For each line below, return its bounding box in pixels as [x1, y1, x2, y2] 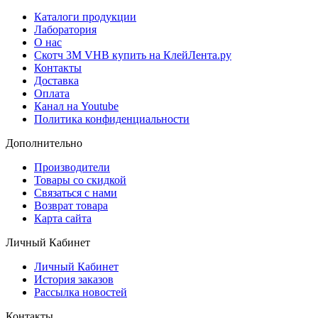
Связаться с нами [34, 186, 117, 199]
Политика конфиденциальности [34, 112, 190, 125]
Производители [34, 160, 110, 173]
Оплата [34, 87, 70, 99]
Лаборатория [34, 23, 97, 35]
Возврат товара [34, 199, 108, 212]
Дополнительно [6, 136, 82, 149]
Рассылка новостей [34, 285, 127, 298]
